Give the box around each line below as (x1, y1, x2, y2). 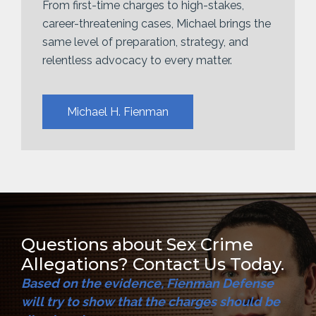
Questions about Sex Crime (21, 233, 253, 255)
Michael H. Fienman (67, 104, 169, 119)
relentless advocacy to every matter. (42, 53, 232, 67)
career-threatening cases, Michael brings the (42, 16, 271, 30)
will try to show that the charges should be (21, 293, 280, 309)
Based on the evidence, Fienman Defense (21, 275, 274, 291)
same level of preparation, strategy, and (42, 35, 248, 49)
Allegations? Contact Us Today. (21, 253, 284, 274)
